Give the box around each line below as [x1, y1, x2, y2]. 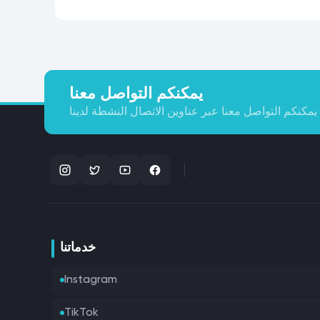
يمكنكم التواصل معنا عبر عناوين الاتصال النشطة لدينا [69, 106, 317, 119]
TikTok [64, 306, 99, 319]
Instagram [64, 274, 117, 286]
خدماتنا [60, 241, 96, 254]
